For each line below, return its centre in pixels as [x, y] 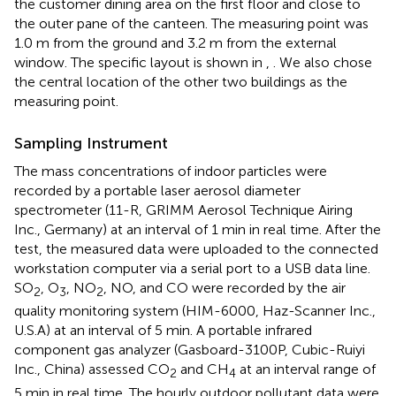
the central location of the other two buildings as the [181, 82]
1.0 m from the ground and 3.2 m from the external [175, 43]
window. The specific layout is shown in [140, 63]
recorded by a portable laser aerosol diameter [157, 191]
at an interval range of [306, 369]
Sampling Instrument [91, 144]
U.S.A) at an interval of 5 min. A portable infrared [163, 331]
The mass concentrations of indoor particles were [171, 171]
